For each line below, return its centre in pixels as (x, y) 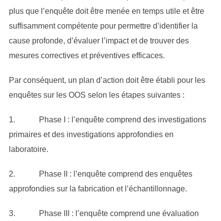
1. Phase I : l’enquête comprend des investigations (107, 120)
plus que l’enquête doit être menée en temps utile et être (106, 11)
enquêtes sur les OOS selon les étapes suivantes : (96, 95)
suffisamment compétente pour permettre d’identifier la (103, 26)
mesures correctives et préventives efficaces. (87, 55)
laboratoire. (28, 149)
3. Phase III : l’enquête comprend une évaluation (104, 213)
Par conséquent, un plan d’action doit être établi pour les (107, 80)
